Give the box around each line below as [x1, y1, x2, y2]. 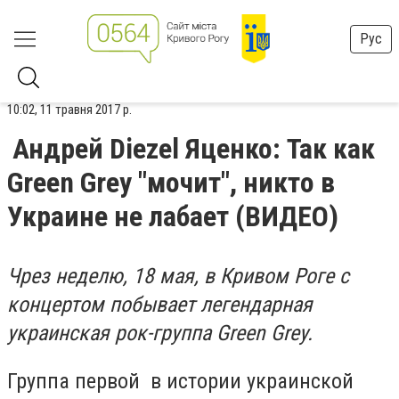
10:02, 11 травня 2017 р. [7, 102, 132, 118]
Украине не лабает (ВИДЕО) [7, 199, 338, 233]
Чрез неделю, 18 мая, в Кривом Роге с [7, 264, 349, 289]
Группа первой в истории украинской [7, 368, 354, 394]
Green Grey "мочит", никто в [7, 166, 335, 199]
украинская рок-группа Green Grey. [7, 321, 313, 346]
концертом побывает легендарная [7, 292, 313, 317]
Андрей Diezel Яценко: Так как [12, 132, 375, 166]
